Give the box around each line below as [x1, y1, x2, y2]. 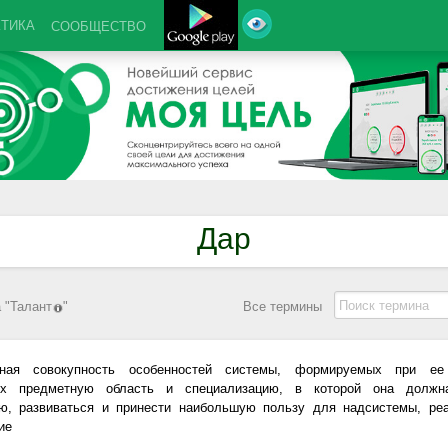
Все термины [243, 299, 322, 314]
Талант [10, 299, 52, 314]
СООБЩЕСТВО [51, 19, 146, 34]
